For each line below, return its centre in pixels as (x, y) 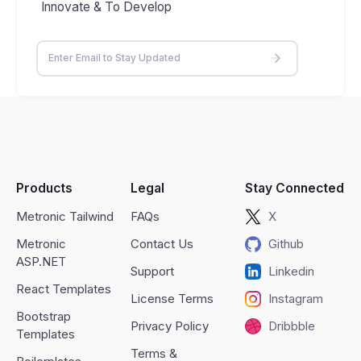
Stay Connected (294, 188)
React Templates (64, 288)
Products (44, 188)
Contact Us (162, 243)
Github (286, 243)
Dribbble (291, 326)
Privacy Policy (169, 326)
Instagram (295, 298)
